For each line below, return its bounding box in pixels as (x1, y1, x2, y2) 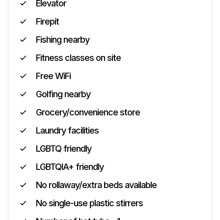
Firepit (36, 16, 59, 27)
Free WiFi (36, 71, 71, 81)
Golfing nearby (36, 89, 90, 99)
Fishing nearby (36, 34, 89, 45)
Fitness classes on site (36, 53, 121, 63)
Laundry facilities (36, 125, 99, 136)
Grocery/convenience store (36, 107, 140, 117)
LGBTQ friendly (36, 143, 91, 154)
